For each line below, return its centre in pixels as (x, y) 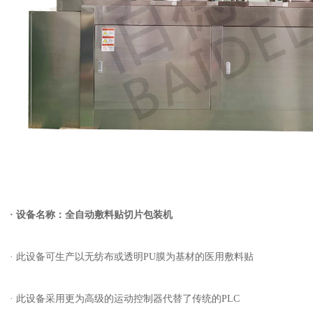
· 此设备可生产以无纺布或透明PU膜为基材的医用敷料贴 (132, 257)
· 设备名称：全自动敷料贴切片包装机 (91, 215)
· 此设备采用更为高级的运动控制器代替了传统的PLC (125, 299)
